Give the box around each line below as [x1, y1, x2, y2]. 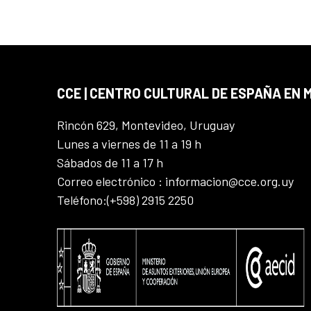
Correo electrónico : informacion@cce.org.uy [57, 173, 294, 189]
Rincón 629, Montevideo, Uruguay [57, 117, 235, 133]
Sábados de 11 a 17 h [57, 154, 163, 170]
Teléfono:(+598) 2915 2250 [57, 192, 194, 208]
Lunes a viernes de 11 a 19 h [57, 135, 201, 151]
